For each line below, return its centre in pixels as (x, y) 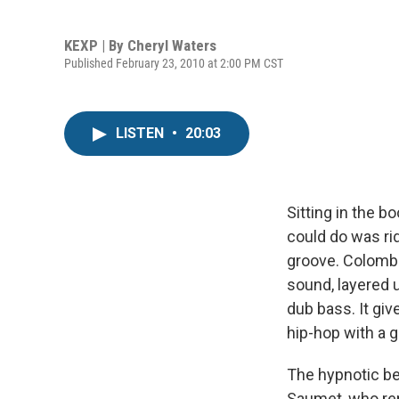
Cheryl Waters (172, 45)
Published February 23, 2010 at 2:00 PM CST (174, 63)
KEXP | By (96, 45)
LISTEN (142, 133)
